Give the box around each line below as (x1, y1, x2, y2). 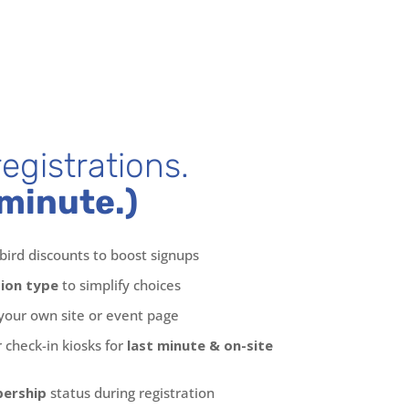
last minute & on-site (127, 335, 274, 354)
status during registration (47, 383, 215, 402)
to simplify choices (58, 275, 182, 294)
